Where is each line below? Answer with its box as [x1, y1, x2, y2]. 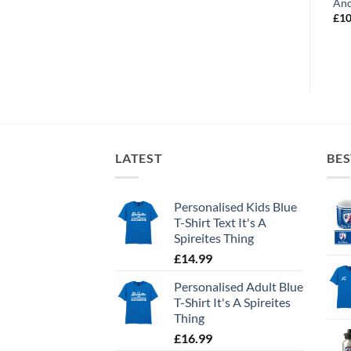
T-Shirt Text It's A [174, 214, 266, 230]
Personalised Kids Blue [174, 198, 297, 214]
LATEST [115, 150, 163, 166]
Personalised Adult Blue [174, 278, 303, 294]
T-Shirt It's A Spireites [174, 294, 291, 309]
